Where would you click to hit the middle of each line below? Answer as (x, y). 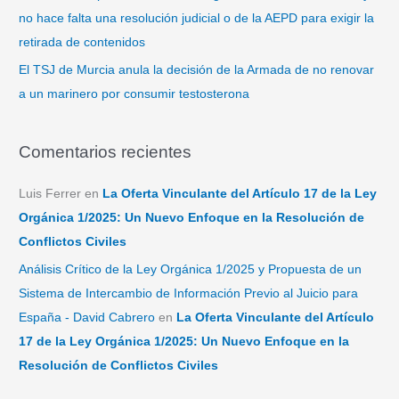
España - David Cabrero (87, 317)
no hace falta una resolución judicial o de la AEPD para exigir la (197, 19)
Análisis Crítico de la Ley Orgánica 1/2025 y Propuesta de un (191, 269)
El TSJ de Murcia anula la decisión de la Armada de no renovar (197, 69)
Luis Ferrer (50, 194)
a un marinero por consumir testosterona (134, 94)
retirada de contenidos (82, 43)
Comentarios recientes (106, 151)
